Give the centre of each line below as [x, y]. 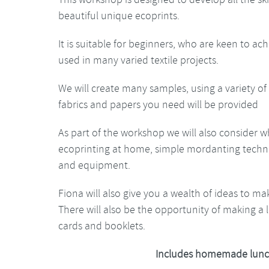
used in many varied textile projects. [138, 60]
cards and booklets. [102, 226]
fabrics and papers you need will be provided [158, 105]
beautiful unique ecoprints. [119, 16]
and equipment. [94, 165]
